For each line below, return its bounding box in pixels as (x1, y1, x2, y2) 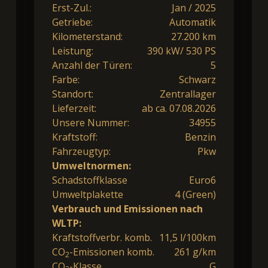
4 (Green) (175, 188, 216, 202)
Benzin (185, 130, 216, 144)
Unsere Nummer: (52, 116, 129, 130)
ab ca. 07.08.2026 (142, 102, 216, 115)
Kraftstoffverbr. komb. (52, 231, 152, 245)
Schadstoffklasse (52, 173, 127, 187)
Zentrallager (160, 87, 216, 101)
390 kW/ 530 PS (147, 44, 216, 58)
